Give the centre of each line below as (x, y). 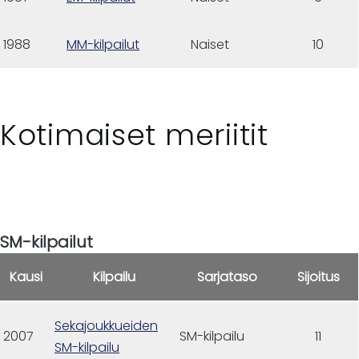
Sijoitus (318, 276)
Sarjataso (227, 276)
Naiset (210, 44)
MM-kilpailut (103, 44)
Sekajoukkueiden (106, 325)
